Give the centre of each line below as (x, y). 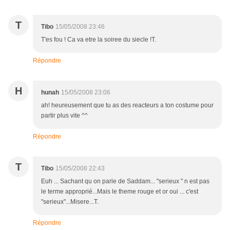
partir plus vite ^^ (64, 116)
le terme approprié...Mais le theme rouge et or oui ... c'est (120, 192)
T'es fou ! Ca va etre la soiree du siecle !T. (99, 40)
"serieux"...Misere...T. (70, 202)
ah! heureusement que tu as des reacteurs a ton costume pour (127, 106)
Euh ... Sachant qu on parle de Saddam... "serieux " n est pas (125, 181)
